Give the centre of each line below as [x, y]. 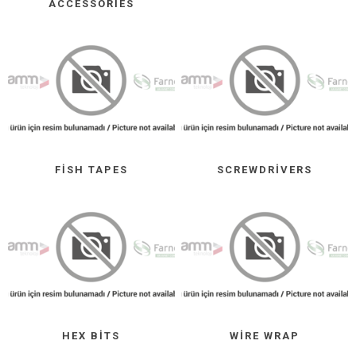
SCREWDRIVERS [265, 170]
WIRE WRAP [265, 336]
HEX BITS [91, 336]
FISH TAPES [91, 170]
